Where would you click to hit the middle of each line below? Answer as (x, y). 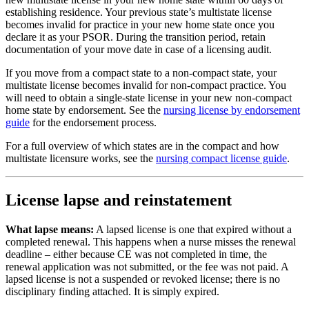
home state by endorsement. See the (84, 110)
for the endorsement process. (93, 122)
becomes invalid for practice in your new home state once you (140, 24)
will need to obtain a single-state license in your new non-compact (149, 97)
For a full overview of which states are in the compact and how (142, 146)
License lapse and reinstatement (119, 200)
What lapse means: (50, 229)
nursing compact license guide (221, 158)
